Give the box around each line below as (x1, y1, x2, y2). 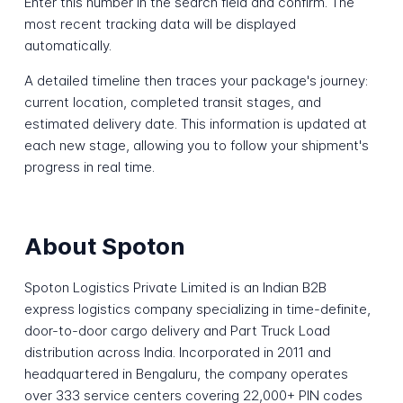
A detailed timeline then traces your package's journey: (23, 72, 368, 90)
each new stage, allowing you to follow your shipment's (23, 137, 369, 155)
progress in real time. (23, 158, 155, 176)
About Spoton (23, 231, 185, 260)
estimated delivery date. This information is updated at (23, 115, 367, 133)
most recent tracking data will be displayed (23, 15, 296, 33)
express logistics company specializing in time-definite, (23, 300, 371, 318)
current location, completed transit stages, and (23, 94, 321, 112)
